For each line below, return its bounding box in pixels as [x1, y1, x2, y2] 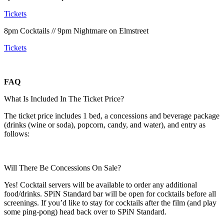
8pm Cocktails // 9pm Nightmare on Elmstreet [4, 26, 148, 35]
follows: [4, 129, 29, 138]
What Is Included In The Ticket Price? [4, 94, 124, 103]
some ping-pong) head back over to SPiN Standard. [4, 207, 166, 216]
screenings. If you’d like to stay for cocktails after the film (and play [4, 198, 216, 207]
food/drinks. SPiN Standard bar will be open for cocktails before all [4, 189, 216, 198]
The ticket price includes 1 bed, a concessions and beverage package [4, 111, 219, 120]
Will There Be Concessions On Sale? [4, 163, 121, 172]
